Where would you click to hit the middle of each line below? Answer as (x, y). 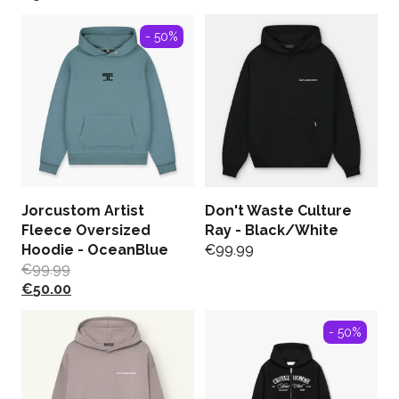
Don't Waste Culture (278, 211)
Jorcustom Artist (83, 211)
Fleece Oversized (86, 230)
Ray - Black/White (272, 230)
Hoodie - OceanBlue (95, 250)
